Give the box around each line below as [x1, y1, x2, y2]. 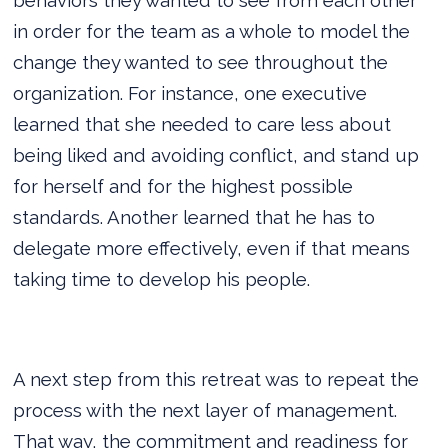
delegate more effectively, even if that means [13, 236, 411, 259]
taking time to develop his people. [13, 267, 311, 290]
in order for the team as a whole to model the [13, 19, 411, 42]
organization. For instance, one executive [13, 81, 368, 104]
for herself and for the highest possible [13, 174, 354, 197]
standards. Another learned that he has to [13, 205, 376, 228]
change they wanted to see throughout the [13, 50, 389, 73]
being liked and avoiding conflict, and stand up [13, 143, 420, 166]
